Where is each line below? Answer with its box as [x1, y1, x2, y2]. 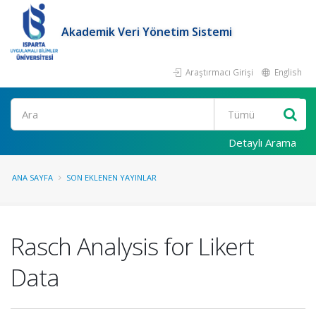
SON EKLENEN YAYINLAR [66, 172, 157, 183]
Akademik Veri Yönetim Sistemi [61, 24, 233, 39]
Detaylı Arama [229, 135, 296, 150]
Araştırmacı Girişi [183, 66, 253, 78]
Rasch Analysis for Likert [11, 230, 254, 262]
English [272, 66, 302, 78]
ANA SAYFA [12, 172, 53, 183]
